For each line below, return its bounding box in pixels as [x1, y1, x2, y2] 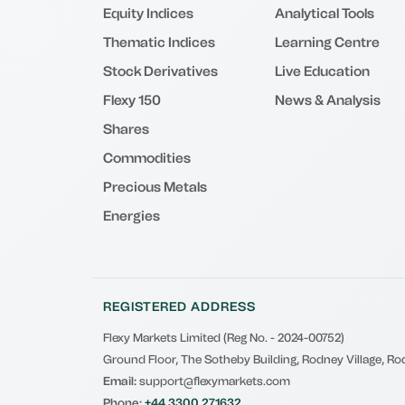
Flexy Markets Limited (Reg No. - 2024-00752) [103, 331, 344, 344]
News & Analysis [275, 92, 381, 108]
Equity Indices [103, 5, 193, 22]
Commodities [103, 150, 191, 166]
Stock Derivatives [103, 63, 218, 80]
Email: [103, 374, 137, 388]
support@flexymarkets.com [137, 374, 290, 388]
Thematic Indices [103, 34, 215, 51]
